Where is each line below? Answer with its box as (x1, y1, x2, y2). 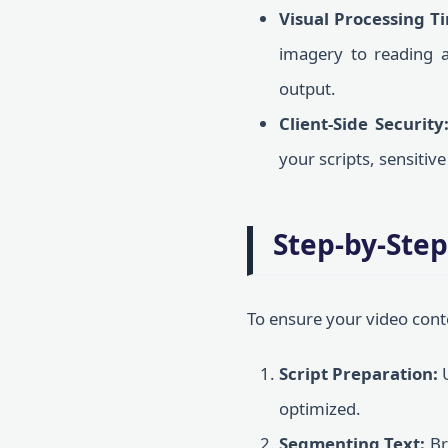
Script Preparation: (279, 362, 439, 385)
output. (279, 77, 336, 100)
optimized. (279, 397, 361, 420)
